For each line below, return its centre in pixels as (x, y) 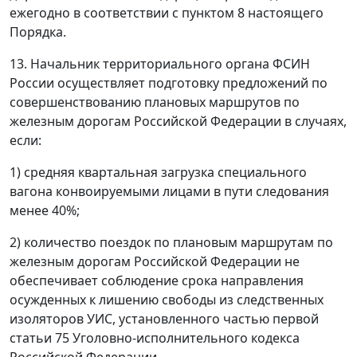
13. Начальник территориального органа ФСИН (160, 64)
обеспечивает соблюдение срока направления (157, 280)
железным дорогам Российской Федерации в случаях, (178, 121)
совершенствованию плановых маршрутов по (155, 102)
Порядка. (38, 32)
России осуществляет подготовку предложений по (169, 83)
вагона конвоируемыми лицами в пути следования (169, 191)
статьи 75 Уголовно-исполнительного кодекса (155, 338)
